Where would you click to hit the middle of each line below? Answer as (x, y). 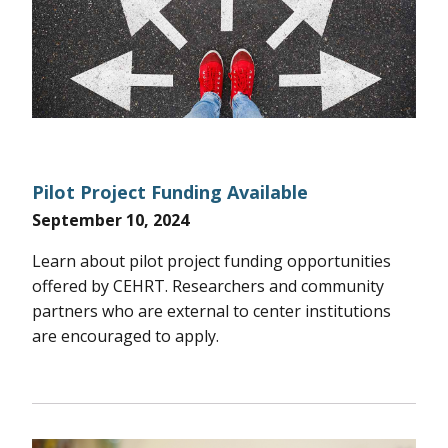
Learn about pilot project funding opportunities (211, 261)
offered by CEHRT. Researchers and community (208, 286)
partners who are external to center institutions (211, 311)
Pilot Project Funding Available (170, 192)
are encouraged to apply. (125, 336)
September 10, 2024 (110, 220)
